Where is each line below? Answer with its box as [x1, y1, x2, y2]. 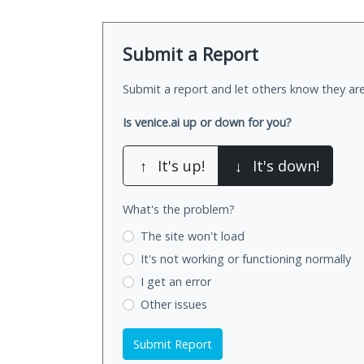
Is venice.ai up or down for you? [123, 115, 292, 131]
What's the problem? [123, 201, 235, 218]
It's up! [158, 156, 205, 176]
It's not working [140, 251, 227, 267]
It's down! [253, 156, 319, 176]
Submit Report [133, 336, 212, 352]
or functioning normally [227, 251, 351, 267]
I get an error [140, 273, 211, 289]
